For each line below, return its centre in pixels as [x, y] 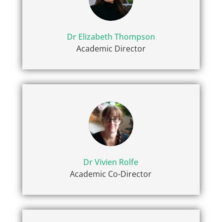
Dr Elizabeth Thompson [111, 36]
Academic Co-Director [111, 174]
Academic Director [111, 48]
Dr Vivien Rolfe [111, 162]
